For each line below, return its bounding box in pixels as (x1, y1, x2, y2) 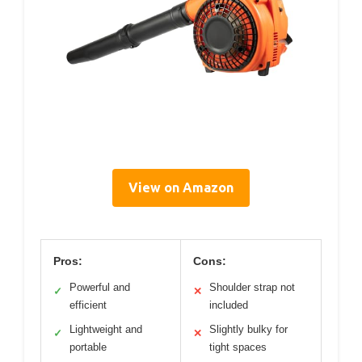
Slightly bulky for (209, 322, 288, 335)
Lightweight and (69, 322, 142, 335)
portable (69, 340, 107, 353)
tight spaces (209, 340, 267, 353)
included (209, 298, 248, 311)
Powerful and (69, 280, 130, 293)
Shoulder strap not (209, 280, 295, 293)
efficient (69, 298, 107, 311)
